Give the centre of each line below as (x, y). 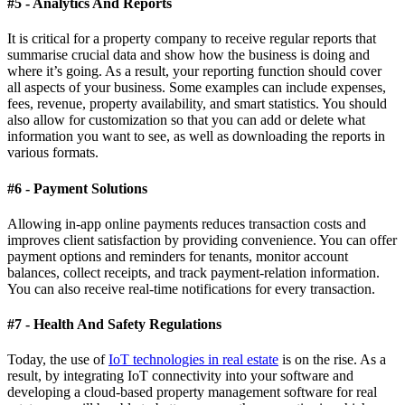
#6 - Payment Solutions (77, 188)
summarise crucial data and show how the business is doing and (188, 55)
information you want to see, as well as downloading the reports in (196, 137)
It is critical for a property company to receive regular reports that (192, 39)
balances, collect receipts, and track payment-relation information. (193, 272)
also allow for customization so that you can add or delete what (186, 120)
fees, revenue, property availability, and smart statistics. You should (197, 104)
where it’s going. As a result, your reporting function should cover (194, 71)
